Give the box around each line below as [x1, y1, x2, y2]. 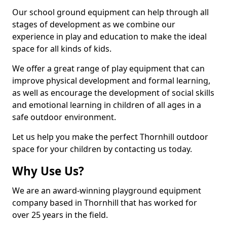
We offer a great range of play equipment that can [12, 63, 205, 74]
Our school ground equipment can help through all [12, 7, 209, 18]
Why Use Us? [12, 163, 84, 179]
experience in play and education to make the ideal [12, 31, 207, 42]
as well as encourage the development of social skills [12, 87, 214, 98]
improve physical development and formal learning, [12, 75, 210, 86]
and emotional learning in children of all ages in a [12, 99, 201, 110]
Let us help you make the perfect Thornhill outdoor [12, 131, 208, 142]
